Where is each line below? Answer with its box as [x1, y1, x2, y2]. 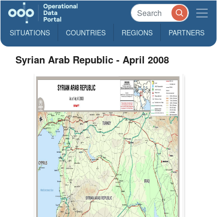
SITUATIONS [10, 28, 50, 37]
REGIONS [122, 28, 153, 37]
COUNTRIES [66, 28, 106, 37]
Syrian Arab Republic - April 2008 [15, 52, 170, 66]
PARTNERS [169, 28, 204, 37]
